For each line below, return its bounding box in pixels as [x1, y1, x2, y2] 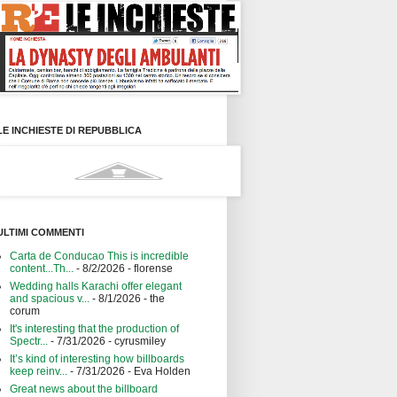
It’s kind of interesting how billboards [10, 353, 184, 366]
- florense [125, 262, 173, 276]
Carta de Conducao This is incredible [10, 250, 189, 263]
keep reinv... [10, 365, 67, 378]
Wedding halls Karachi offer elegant [10, 280, 182, 293]
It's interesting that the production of [10, 323, 179, 336]
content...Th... [10, 262, 74, 276]
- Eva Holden [125, 365, 191, 378]
